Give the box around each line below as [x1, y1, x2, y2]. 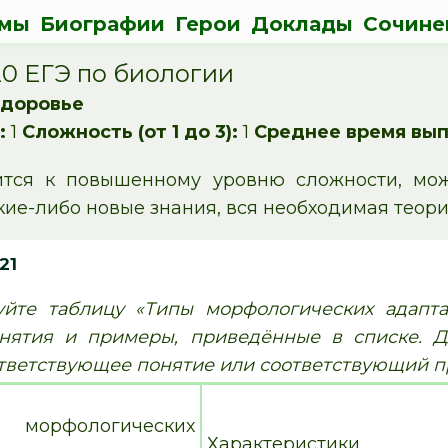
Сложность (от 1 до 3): [22, 121, 239, 143]
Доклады [250, 12, 353, 36]
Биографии [39, 12, 165, 36]
